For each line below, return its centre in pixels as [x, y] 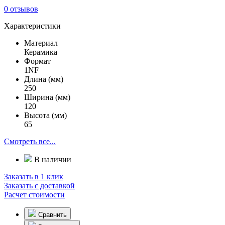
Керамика [41, 52]
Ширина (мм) [47, 97]
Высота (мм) [45, 115]
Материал [41, 43]
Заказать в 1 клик [34, 176]
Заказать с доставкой [39, 185]
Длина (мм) [44, 79]
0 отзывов [21, 9]
